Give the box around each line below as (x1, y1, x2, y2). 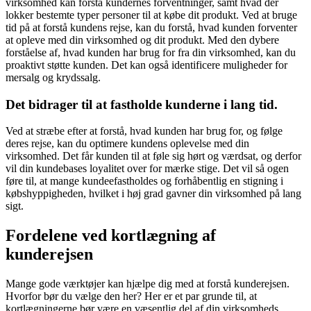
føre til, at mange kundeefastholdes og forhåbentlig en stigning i (6, 175, 283, 187)
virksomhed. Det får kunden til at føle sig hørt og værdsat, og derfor (6, 150, 301, 162)
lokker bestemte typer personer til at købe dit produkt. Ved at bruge (6, 8, 297, 21)
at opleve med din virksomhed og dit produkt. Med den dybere (6, 33, 279, 46)
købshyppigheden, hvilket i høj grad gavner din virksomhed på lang (6, 187, 301, 200)
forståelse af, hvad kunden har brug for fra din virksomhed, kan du (6, 46, 296, 58)
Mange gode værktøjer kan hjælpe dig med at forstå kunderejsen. (6, 278, 289, 290)
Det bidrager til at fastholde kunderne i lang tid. (6, 96, 278, 112)
